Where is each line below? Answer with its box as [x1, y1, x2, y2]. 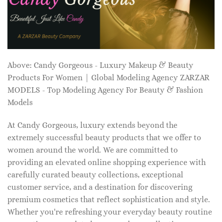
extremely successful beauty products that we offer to [7, 133, 201, 143]
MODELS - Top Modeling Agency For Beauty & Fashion [7, 85, 203, 95]
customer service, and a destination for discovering [7, 182, 192, 192]
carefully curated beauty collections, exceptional [7, 170, 183, 180]
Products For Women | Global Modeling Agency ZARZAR [7, 73, 210, 83]
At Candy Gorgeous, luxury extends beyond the [7, 120, 177, 130]
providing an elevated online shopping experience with [7, 158, 206, 167]
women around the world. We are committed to [7, 145, 178, 155]
